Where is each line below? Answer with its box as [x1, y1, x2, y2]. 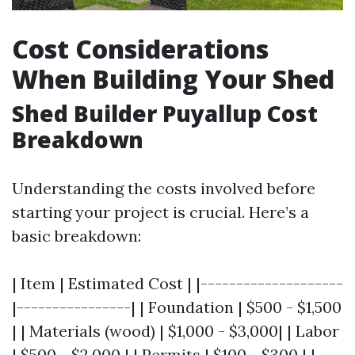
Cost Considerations [12, 31, 269, 66]
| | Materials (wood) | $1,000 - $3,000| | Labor [12, 320, 339, 341]
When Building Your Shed [12, 61, 334, 96]
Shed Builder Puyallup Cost [12, 97, 318, 128]
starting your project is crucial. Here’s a [12, 201, 309, 222]
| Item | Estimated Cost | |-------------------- [12, 273, 343, 293]
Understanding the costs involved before [12, 177, 315, 198]
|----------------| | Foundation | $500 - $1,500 [12, 296, 342, 317]
